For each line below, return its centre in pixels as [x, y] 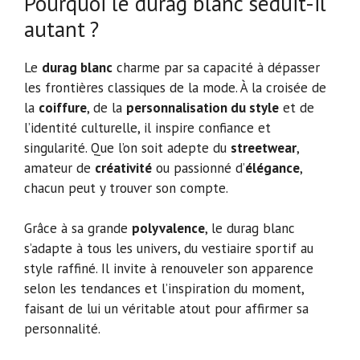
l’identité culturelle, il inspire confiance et [147, 127]
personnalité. [62, 329]
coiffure [63, 107]
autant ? [61, 29]
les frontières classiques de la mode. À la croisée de [175, 87]
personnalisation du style [202, 107]
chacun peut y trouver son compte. [126, 188]
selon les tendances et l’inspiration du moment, [164, 289]
